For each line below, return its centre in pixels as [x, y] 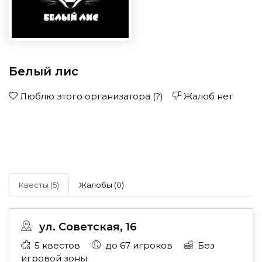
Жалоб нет [207, 96]
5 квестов [58, 245]
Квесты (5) [39, 185]
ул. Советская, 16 [87, 227]
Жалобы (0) [101, 185]
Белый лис [44, 71]
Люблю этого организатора [85, 96]
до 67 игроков [140, 245]
